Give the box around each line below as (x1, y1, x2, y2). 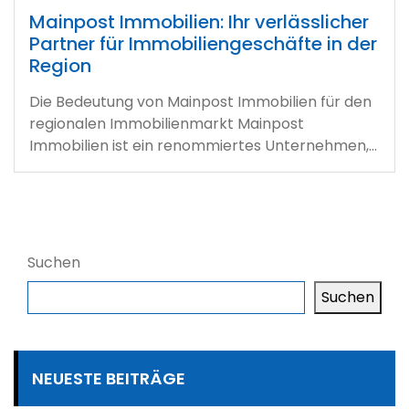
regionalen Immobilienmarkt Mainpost (29, 113, 304, 134)
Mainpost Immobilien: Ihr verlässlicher (29, 9, 369, 35)
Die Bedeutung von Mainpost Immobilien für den (29, 91, 372, 112)
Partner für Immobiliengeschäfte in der (29, 31, 377, 57)
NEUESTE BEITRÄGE (32, 367, 185, 390)
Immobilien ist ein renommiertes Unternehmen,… (29, 135, 377, 156)
